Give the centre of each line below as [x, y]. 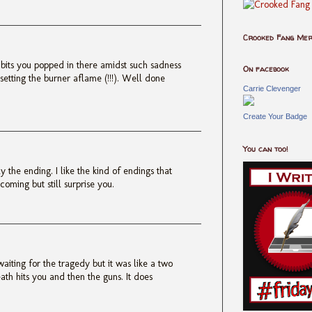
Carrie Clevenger [272, 88]
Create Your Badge [275, 116]
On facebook [266, 69]
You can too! [266, 149]
